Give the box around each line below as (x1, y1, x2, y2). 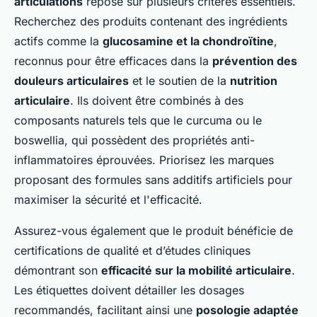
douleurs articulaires (14, 74, 129, 88)
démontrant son (14, 263, 101, 277)
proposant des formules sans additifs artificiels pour (14, 173, 292, 187)
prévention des (212, 54, 297, 68)
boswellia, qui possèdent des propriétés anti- (14, 133, 255, 147)
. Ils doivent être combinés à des (70, 93, 243, 108)
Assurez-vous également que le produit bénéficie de (14, 224, 293, 238)
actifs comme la (14, 34, 103, 48)
